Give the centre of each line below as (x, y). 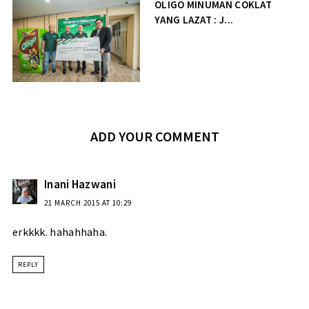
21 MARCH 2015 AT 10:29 (88, 203)
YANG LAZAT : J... (194, 19)
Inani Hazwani (80, 185)
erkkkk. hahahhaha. (60, 232)
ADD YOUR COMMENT (154, 137)
